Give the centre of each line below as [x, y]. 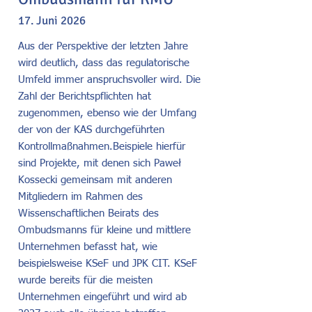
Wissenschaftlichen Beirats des [88, 213]
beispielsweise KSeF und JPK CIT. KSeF [108, 264]
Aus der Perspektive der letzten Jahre [103, 46]
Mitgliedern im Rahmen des [80, 197]
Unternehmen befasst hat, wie [88, 247]
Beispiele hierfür [149, 147]
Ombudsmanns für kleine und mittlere [104, 230]
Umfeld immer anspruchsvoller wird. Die [109, 80]
